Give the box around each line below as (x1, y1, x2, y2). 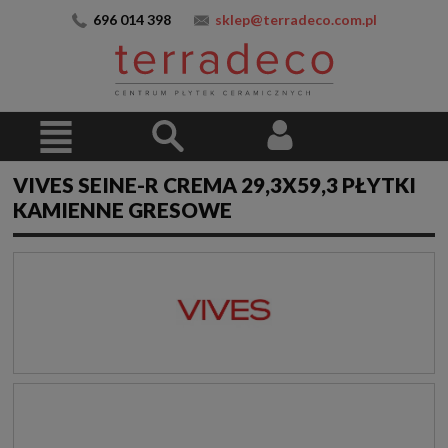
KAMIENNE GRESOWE (13, 197, 232, 223)
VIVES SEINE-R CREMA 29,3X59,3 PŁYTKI (13, 172, 416, 198)
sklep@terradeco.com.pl (214, 11, 377, 28)
